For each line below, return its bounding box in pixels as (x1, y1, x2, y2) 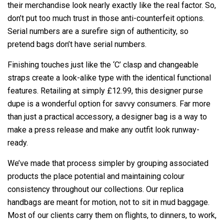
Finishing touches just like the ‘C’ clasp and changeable (7, 60, 198, 69)
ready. (7, 138, 28, 147)
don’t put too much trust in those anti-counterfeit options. (7, 13, 204, 23)
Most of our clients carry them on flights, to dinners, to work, (7, 210, 216, 220)
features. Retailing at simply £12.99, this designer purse (7, 86, 203, 95)
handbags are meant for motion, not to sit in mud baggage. (7, 197, 209, 207)
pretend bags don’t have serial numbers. (7, 39, 146, 49)
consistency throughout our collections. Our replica (7, 184, 183, 194)
